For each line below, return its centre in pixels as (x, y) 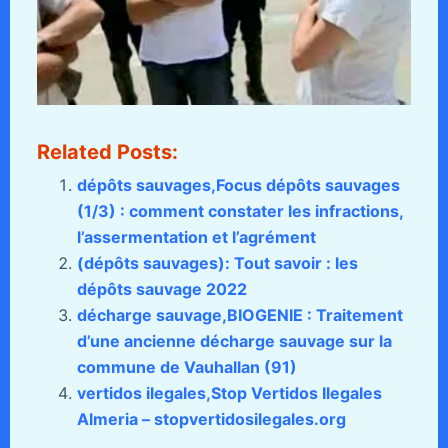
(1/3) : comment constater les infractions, (239, 211)
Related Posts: (107, 152)
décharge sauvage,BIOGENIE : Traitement (239, 315)
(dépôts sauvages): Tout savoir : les (217, 263)
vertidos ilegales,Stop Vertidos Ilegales (229, 393)
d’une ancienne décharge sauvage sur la (234, 341)
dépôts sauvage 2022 (161, 289)
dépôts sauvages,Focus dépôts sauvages (238, 185)
